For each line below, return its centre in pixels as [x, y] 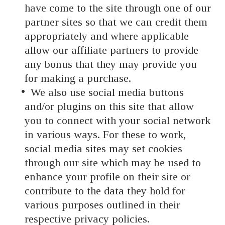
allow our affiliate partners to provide [111, 50]
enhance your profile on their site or [107, 177]
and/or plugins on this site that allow [109, 106]
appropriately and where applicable [106, 36]
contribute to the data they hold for [105, 191]
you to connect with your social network [117, 121]
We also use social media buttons [106, 92]
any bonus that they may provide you [110, 64]
